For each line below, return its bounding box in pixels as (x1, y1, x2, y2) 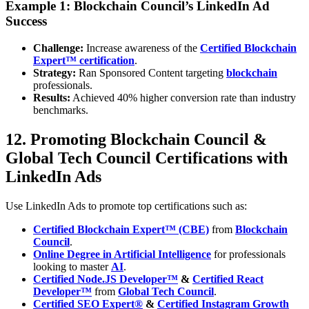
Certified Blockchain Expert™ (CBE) (33, 223, 209, 235)
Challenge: (33, 41, 83, 54)
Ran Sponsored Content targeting (76, 66, 226, 79)
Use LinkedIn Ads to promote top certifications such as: (6, 199, 247, 212)
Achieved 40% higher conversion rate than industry (70, 91, 296, 103)
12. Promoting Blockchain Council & (6, 130, 267, 148)
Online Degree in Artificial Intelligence (33, 248, 211, 260)
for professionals (211, 248, 286, 260)
